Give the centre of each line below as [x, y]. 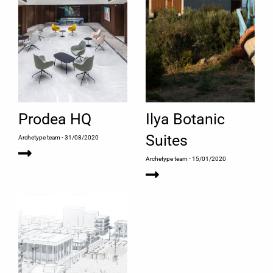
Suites [167, 141]
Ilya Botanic [185, 119]
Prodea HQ [55, 119]
